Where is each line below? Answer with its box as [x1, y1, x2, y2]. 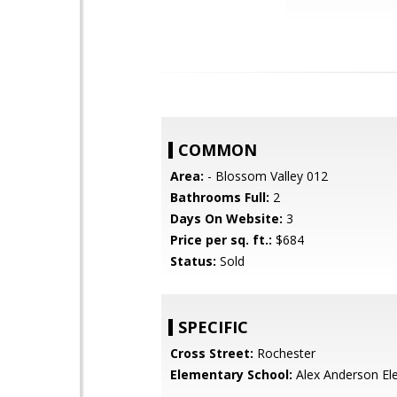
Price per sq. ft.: [170, 231, 272, 248]
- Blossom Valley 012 [204, 167, 328, 184]
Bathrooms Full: [170, 189, 269, 206]
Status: [170, 253, 216, 269]
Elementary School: [170, 366, 292, 383]
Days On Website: [170, 210, 283, 227]
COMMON [178, 139, 257, 160]
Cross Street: [170, 345, 253, 362]
